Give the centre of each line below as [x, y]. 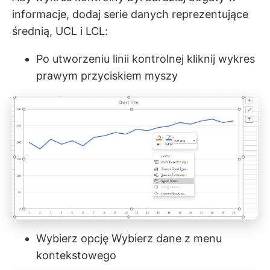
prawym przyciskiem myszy [107, 76]
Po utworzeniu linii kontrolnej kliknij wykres [146, 59]
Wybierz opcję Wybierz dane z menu [129, 238]
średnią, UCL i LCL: [60, 31]
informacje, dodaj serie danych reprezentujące [130, 14]
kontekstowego [76, 255]
